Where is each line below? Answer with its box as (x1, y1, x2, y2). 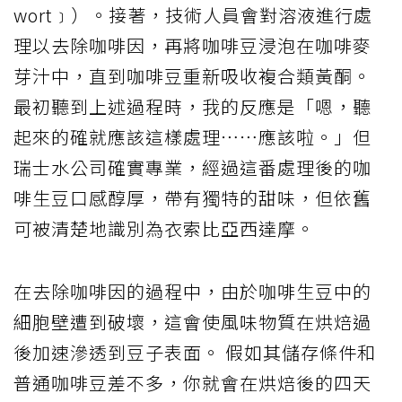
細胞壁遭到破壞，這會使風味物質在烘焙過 (13, 309, 371, 336)
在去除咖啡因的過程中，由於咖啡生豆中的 (13, 278, 371, 305)
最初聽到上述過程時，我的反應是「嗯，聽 (13, 93, 371, 120)
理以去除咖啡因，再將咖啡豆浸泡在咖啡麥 (13, 32, 371, 59)
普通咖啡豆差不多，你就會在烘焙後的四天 (13, 370, 371, 397)
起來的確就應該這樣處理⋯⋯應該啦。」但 (13, 124, 371, 151)
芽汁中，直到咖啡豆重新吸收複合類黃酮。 (13, 63, 371, 90)
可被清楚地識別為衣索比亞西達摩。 (13, 215, 315, 242)
